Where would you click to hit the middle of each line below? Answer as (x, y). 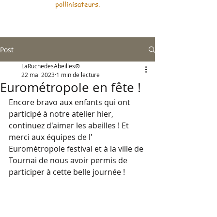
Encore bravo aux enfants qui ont (70, 102)
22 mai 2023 (38, 75)
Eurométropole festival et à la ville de (77, 149)
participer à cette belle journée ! (67, 172)
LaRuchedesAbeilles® (51, 66)
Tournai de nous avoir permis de (69, 160)
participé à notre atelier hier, (62, 114)
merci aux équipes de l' (52, 137)
